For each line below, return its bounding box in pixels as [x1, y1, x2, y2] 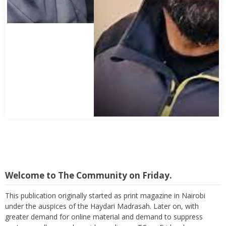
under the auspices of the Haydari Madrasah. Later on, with [5, 201, 199, 211]
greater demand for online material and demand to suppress [5, 212, 203, 221]
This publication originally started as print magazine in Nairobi [5, 191, 205, 200]
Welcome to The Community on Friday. [5, 169, 172, 181]
